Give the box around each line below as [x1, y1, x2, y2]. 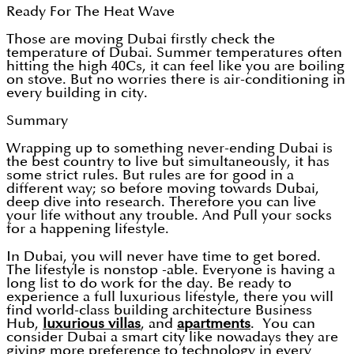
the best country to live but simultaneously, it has [6, 155, 330, 169]
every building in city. [6, 86, 148, 100]
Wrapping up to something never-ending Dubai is [6, 141, 333, 156]
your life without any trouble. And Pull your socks [6, 209, 332, 223]
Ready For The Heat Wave [6, 5, 175, 19]
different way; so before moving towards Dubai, [6, 182, 319, 196]
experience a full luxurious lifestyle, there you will [6, 290, 333, 304]
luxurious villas [43, 317, 141, 331]
